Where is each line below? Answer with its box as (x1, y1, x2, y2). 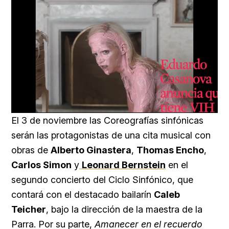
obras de (11, 144, 51, 155)
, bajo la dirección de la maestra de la (46, 203, 202, 215)
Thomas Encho (136, 144, 204, 155)
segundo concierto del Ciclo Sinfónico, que (11, 174, 193, 185)
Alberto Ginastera (51, 144, 131, 155)
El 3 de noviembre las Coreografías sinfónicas (11, 114, 203, 126)
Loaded (122, 104, 141, 110)
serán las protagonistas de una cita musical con (11, 129, 211, 141)
